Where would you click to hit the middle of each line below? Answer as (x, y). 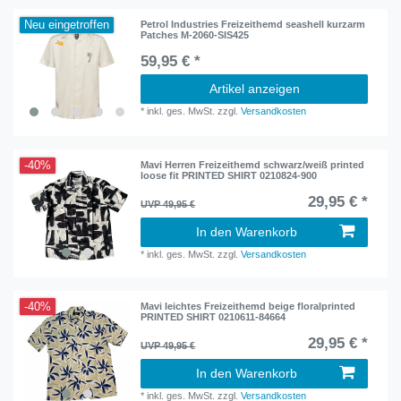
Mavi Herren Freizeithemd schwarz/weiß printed (253, 165)
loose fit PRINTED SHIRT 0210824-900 (229, 176)
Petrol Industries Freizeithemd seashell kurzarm (253, 25)
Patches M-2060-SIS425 (195, 35)
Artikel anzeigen (254, 89)
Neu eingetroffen (67, 25)
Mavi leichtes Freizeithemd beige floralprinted (248, 306)
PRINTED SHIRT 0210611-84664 (213, 316)
